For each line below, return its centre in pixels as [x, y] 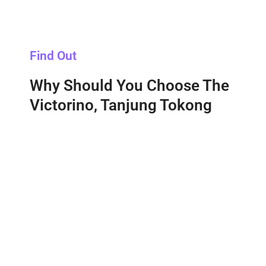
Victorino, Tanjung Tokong [121, 105]
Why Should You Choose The [129, 85]
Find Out [53, 56]
